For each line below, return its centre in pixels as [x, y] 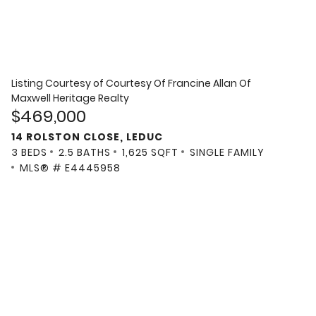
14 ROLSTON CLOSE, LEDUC [87, 137]
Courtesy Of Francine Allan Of [178, 83]
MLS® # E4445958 [70, 168]
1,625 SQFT [150, 153]
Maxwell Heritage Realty [70, 98]
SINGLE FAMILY [227, 153]
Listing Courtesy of [59, 83]
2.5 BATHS [85, 153]
